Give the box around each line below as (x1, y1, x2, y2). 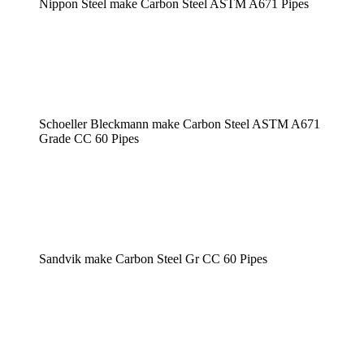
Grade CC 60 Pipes (39, 132, 139, 146)
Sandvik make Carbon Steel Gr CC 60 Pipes (39, 252, 267, 266)
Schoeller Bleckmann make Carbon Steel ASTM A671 (39, 117, 320, 132)
